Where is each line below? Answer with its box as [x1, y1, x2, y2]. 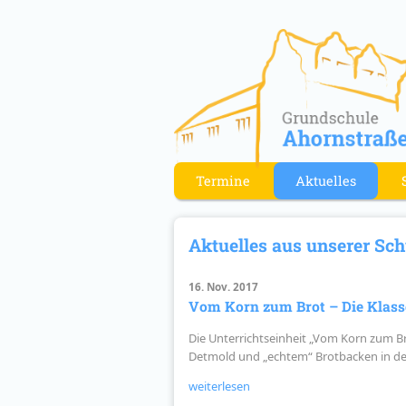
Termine [195, 172, 250, 190]
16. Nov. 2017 [188, 279, 258, 294]
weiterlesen [188, 377, 250, 394]
